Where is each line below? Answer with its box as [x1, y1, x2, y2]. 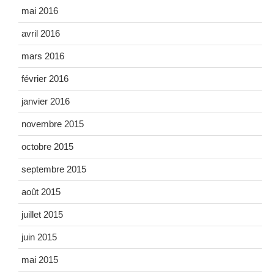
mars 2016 [21, 50, 64, 61]
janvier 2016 [21, 95, 70, 106]
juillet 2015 [21, 209, 63, 220]
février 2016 [21, 73, 68, 84]
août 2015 [21, 186, 61, 197]
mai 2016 [21, 5, 58, 16]
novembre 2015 [21, 118, 84, 129]
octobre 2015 [21, 141, 73, 152]
